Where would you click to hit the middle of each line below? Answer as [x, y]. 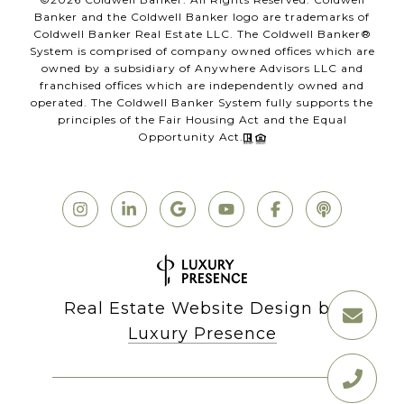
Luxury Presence [202, 334]
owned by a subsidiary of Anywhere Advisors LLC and [202, 69]
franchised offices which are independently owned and [202, 86]
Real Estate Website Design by [202, 309]
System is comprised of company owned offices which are [202, 51]
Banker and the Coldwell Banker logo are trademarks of [202, 17]
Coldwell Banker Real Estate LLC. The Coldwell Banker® [202, 34]
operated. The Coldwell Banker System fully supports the [202, 103]
